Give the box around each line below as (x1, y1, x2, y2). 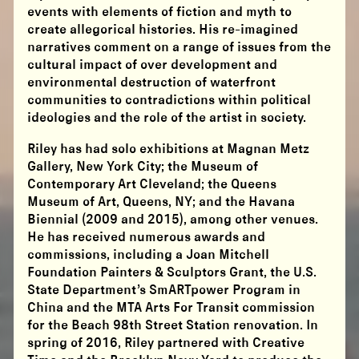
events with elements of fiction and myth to (27, 5, 292, 19)
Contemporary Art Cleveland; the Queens (27, 177, 277, 192)
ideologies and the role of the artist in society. (27, 111, 307, 125)
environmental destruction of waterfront (27, 75, 276, 90)
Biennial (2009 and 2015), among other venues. (27, 212, 319, 227)
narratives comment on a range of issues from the (27, 40, 332, 54)
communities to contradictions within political (27, 93, 312, 107)
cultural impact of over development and (27, 58, 278, 72)
